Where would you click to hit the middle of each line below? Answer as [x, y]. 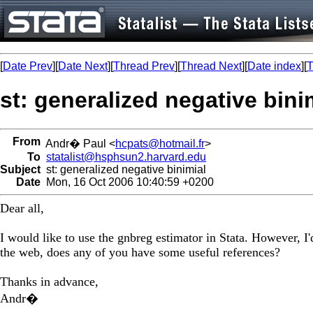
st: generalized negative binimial [123, 169]
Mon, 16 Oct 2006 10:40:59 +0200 [127, 182]
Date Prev [28, 66]
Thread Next [211, 66]
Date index [274, 66]
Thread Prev [144, 66]
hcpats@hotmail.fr [160, 143]
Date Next [83, 66]
